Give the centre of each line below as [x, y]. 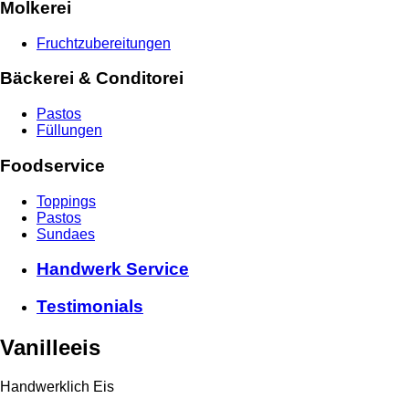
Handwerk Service [113, 269]
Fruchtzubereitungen [104, 43]
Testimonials [90, 307]
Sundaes [66, 234]
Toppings [66, 201]
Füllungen [69, 131]
